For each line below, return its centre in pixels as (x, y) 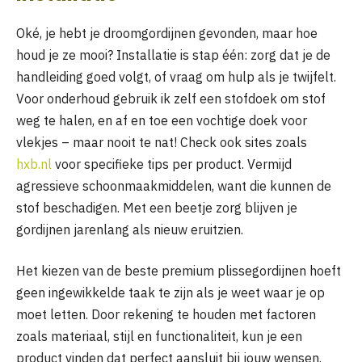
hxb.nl (34, 164)
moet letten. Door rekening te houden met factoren (166, 315)
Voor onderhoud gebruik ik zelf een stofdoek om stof (171, 98)
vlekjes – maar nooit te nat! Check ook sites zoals (162, 142)
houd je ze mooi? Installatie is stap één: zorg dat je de (173, 55)
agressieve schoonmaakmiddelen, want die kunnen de (174, 185)
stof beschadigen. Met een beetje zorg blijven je (157, 207)
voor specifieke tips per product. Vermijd (172, 164)
